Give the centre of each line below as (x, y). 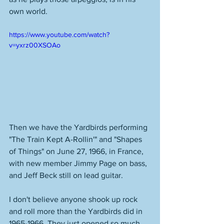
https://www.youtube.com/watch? (59, 34)
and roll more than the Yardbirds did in (77, 211)
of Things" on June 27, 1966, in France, (77, 151)
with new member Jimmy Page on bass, (79, 163)
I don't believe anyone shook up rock (74, 199)
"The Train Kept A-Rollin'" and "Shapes (76, 139)
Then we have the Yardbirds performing (79, 127)
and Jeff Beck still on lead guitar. (67, 175)
